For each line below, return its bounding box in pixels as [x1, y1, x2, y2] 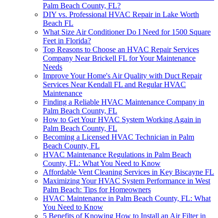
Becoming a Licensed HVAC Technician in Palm [43, 132, 194, 141]
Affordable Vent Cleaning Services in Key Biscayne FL [43, 167, 214, 176]
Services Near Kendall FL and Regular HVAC [43, 80, 186, 89]
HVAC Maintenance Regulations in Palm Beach [43, 150, 191, 159]
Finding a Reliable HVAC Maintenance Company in [43, 97, 204, 106]
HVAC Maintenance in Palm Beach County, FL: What [43, 194, 211, 202]
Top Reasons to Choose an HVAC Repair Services [43, 45, 199, 54]
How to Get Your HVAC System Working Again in [43, 115, 201, 124]
